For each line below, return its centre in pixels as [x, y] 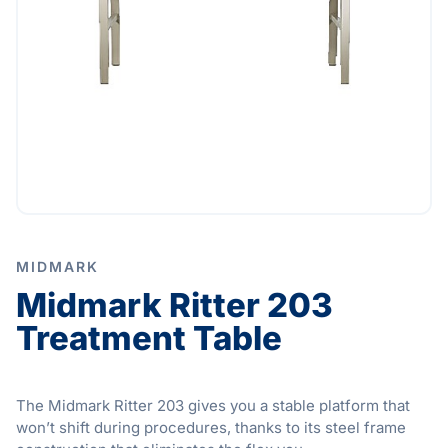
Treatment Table [149, 338]
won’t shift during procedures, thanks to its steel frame [211, 427]
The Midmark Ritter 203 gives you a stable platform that [213, 405]
